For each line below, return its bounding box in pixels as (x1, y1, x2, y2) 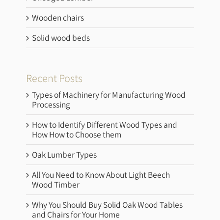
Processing (32, 98, 71, 110)
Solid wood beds (32, 32, 90, 44)
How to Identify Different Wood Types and (32, 118, 178, 130)
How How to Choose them (32, 128, 122, 140)
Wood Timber (32, 178, 80, 190)
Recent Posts (26, 71, 83, 85)
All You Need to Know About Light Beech (32, 168, 170, 180)
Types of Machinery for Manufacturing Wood (32, 88, 186, 100)
